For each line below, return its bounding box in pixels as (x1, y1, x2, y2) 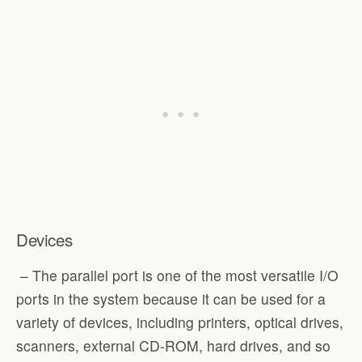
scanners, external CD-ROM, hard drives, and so (16, 335, 330, 356)
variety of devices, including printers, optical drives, (16, 312, 343, 333)
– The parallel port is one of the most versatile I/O (16, 265, 339, 286)
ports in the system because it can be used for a (16, 288, 326, 309)
